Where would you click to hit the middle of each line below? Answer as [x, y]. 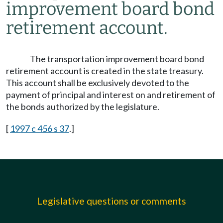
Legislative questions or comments [111, 201]
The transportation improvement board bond [117, 59]
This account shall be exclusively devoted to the [98, 83]
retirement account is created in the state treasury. [105, 71]
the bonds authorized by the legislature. [83, 107]
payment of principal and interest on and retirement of [111, 95]
